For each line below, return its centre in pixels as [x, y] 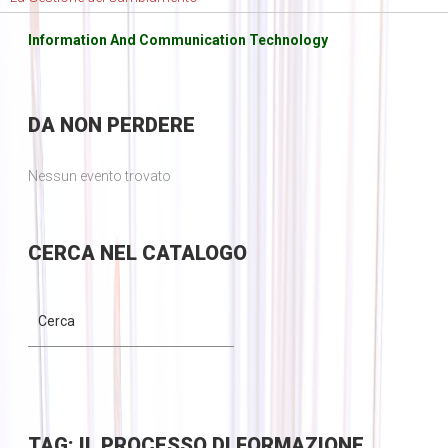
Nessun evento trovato [99, 176]
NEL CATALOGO [170, 253]
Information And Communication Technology [177, 40]
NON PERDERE [124, 125]
